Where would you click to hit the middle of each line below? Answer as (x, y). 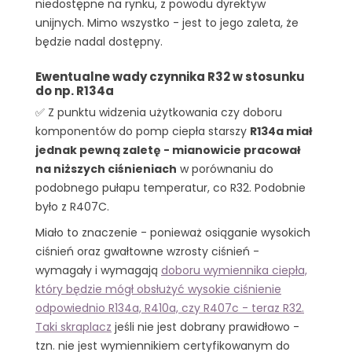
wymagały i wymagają (98, 271)
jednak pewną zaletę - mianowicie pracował (168, 150)
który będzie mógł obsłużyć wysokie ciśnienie (158, 290)
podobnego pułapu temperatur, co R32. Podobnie (170, 187)
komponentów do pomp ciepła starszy (143, 131)
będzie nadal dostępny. (99, 41)
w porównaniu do (225, 169)
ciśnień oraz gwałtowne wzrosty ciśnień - (147, 252)
